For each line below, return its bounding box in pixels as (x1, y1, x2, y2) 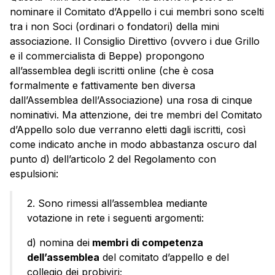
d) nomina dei (27, 236, 90, 249)
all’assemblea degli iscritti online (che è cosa (10, 64, 214, 77)
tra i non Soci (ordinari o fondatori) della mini (10, 20, 219, 33)
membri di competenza (90, 236, 203, 249)
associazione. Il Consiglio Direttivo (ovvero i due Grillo (10, 35, 260, 48)
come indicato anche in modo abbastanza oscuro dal (10, 138, 257, 151)
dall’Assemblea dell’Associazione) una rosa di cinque (10, 94, 252, 107)
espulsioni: (10, 168, 58, 180)
